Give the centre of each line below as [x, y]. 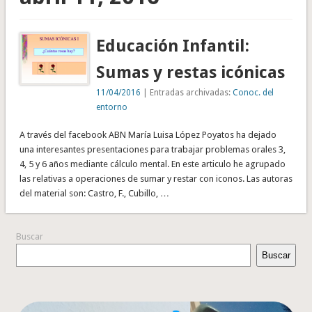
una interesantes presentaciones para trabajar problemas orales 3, [152, 149]
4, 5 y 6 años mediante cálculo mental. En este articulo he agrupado [152, 164]
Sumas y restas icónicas [191, 72]
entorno [112, 107]
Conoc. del [253, 92]
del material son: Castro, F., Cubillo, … [94, 193]
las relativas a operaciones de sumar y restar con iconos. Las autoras [156, 178]
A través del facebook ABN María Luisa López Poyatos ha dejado [148, 134]
